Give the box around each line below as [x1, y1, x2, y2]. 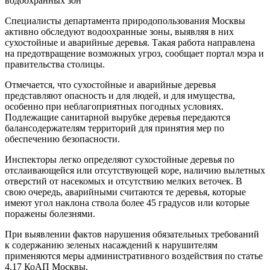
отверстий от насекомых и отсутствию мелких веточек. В [5, 175, 242, 186]
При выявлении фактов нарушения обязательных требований [5, 228, 259, 239]
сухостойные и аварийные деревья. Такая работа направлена [5, 37, 255, 48]
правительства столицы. [5, 58, 105, 69]
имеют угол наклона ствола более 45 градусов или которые [5, 197, 250, 208]
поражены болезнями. [5, 208, 95, 219]
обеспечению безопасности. [5, 133, 120, 144]
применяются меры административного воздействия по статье [5, 250, 263, 261]
